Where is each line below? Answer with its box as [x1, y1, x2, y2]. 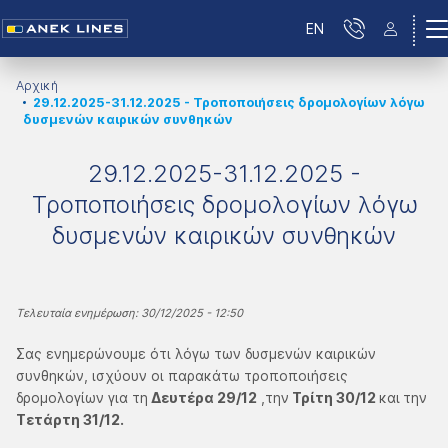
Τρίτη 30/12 [289, 389, 379, 406]
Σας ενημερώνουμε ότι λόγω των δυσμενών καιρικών [16, 345, 376, 362]
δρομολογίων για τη [16, 389, 148, 406]
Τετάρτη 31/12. [16, 411, 124, 428]
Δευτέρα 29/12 [148, 389, 257, 406]
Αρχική [16, 78, 58, 93]
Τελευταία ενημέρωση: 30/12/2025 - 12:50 [16, 306, 243, 320]
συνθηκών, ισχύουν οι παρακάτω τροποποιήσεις [16, 367, 348, 384]
